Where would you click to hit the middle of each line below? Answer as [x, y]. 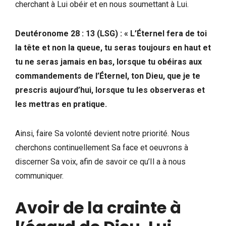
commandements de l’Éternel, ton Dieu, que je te [108, 76]
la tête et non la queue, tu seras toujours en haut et [113, 47]
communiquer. [39, 176]
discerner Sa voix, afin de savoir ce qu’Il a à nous [100, 161]
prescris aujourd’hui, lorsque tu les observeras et [110, 90]
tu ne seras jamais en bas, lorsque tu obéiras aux [108, 62]
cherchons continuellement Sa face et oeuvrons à [102, 147]
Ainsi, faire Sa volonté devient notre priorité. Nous [102, 133]
